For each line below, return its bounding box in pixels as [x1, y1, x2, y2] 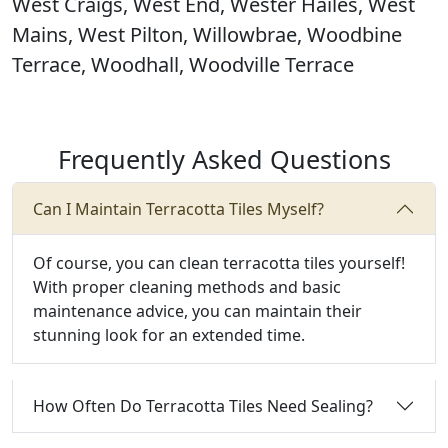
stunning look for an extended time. [33, 324, 305, 346]
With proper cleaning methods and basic [33, 276, 341, 298]
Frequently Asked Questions [57, 142, 391, 176]
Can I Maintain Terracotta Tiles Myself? [33, 197, 324, 220]
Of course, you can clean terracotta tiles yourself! [33, 252, 405, 274]
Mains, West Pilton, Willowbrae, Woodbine [12, 21, 402, 48]
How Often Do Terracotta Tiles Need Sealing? [33, 394, 373, 417]
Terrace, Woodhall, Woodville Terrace [12, 51, 354, 78]
